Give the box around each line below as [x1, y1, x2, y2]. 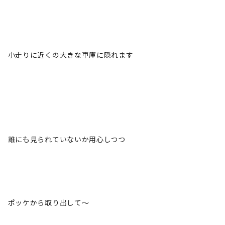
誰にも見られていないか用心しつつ [8, 134, 126, 144]
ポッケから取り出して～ [8, 197, 89, 207]
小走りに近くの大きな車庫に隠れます [8, 50, 134, 60]
